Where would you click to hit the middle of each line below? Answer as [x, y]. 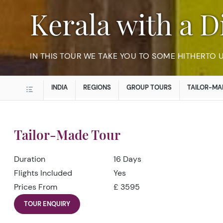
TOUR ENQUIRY [47, 204]
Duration [30, 159]
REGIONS [97, 87]
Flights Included [43, 173]
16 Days [127, 159]
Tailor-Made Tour [67, 135]
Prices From [36, 187]
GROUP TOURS [149, 87]
